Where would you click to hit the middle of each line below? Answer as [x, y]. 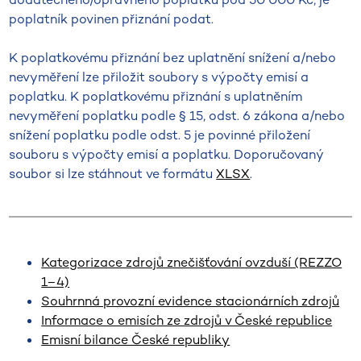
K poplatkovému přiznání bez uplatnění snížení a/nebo [173, 58]
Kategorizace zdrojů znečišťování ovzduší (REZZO [192, 262]
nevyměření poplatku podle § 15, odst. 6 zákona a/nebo [177, 116]
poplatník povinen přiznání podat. [112, 19]
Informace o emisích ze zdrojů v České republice [187, 320]
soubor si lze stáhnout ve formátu [113, 174]
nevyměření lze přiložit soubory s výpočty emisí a [159, 77]
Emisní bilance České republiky [136, 340]
